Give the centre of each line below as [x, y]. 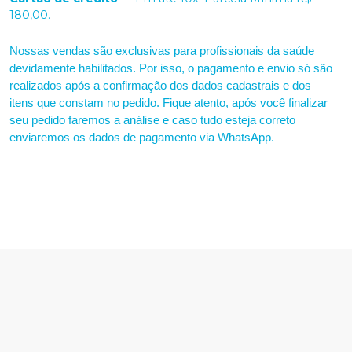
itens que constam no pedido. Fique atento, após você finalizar [169, 103]
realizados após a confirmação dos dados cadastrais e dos [160, 86]
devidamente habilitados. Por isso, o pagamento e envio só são [171, 68]
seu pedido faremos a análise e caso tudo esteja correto [152, 120]
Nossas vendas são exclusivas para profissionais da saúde [162, 51]
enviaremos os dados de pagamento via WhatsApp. [142, 137]
